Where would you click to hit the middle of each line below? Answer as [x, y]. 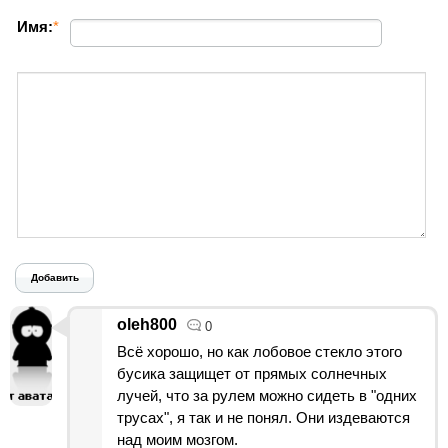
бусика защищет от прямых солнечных [252, 373]
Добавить [54, 277]
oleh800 [147, 324]
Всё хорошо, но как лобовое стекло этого [259, 351]
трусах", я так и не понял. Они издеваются [263, 417]
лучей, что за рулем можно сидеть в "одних [267, 395]
